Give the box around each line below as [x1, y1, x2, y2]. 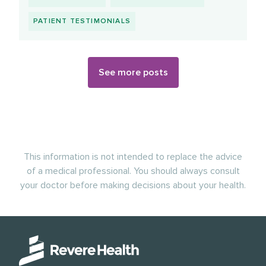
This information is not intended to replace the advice [24, 151, 242, 163]
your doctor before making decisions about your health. [20, 179, 246, 192]
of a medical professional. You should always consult [26, 165, 240, 178]
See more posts [98, 66, 168, 79]
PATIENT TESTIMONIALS [33, 17, 131, 26]
